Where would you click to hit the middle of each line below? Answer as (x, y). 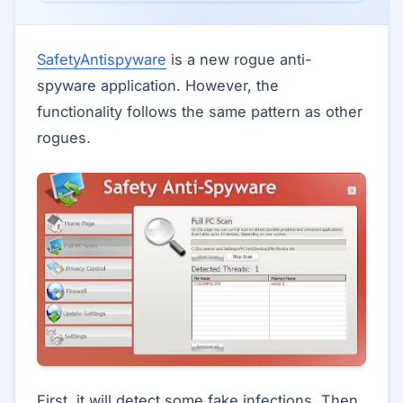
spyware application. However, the (158, 85)
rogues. (64, 138)
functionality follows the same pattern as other (200, 112)
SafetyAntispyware (102, 59)
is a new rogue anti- (239, 59)
